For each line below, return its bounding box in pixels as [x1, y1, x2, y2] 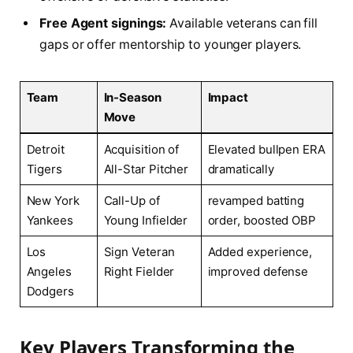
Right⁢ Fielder [103, 263, 175, 279]
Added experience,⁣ [207, 243, 313, 259]
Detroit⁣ [26, 141, 65, 157]
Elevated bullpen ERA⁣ [207, 141, 325, 157]
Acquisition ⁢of [103, 141, 180, 157]
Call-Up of [103, 192, 160, 208]
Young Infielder [103, 212, 188, 228]
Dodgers [26, 283, 74, 299]
